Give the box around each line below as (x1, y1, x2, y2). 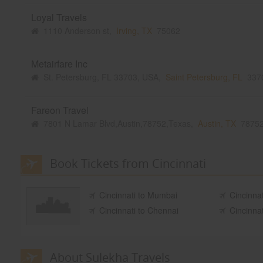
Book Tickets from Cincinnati (49, 156, 206, 172)
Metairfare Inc (31, 57, 88, 71)
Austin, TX (193, 117, 237, 130)
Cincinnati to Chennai (99, 204, 178, 217)
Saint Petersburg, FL (161, 71, 243, 83)
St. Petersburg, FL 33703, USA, (39, 71, 161, 83)
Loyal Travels (31, 11, 87, 25)
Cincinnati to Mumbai (99, 189, 177, 201)
